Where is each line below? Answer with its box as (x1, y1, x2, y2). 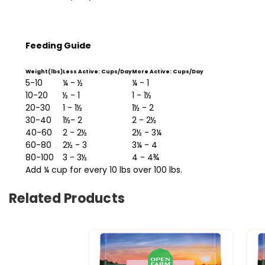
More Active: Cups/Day (132, 67, 203, 75)
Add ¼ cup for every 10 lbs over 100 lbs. (25, 163, 182, 176)
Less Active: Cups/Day (63, 67, 132, 75)
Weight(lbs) (25, 67, 63, 75)
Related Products (9, 189, 125, 208)
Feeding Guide (25, 39, 91, 51)
